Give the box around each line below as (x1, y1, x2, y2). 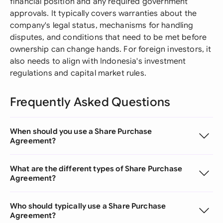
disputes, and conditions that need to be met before (10, 32, 207, 42)
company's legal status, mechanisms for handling (10, 20, 194, 30)
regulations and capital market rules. (10, 68, 146, 78)
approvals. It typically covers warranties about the (10, 8, 197, 18)
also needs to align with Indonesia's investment (10, 56, 186, 66)
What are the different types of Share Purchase (10, 164, 182, 173)
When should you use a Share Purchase (10, 126, 152, 136)
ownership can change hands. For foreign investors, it (10, 44, 212, 54)
